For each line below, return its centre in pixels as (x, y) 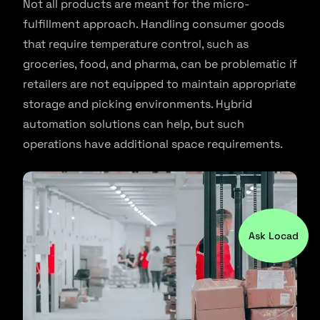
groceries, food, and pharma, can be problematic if (160, 64)
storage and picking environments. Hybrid (137, 104)
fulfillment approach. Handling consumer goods (154, 24)
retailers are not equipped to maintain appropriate (159, 84)
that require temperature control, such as (136, 44)
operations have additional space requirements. (153, 144)
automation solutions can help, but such (134, 124)
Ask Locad (274, 236)
